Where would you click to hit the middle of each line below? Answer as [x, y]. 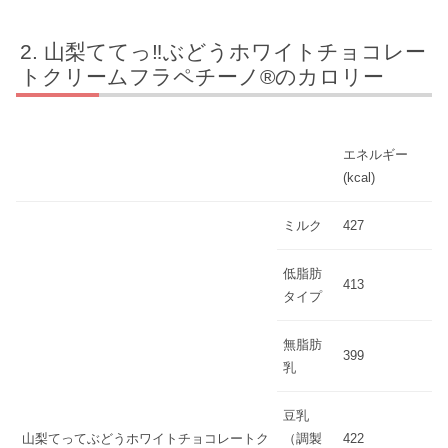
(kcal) [359, 178]
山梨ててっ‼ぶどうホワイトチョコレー [235, 52]
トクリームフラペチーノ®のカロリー [202, 77]
